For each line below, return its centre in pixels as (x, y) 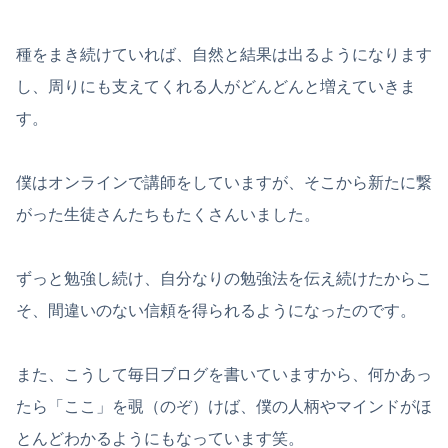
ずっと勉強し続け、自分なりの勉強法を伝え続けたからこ (224, 278)
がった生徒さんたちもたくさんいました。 (168, 214)
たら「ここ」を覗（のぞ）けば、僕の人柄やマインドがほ (224, 406)
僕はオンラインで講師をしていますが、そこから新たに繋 (224, 182)
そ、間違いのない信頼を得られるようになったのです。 (216, 310)
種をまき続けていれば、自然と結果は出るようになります (224, 54)
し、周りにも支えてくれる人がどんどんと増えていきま (216, 86)
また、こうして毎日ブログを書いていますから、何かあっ (224, 374)
